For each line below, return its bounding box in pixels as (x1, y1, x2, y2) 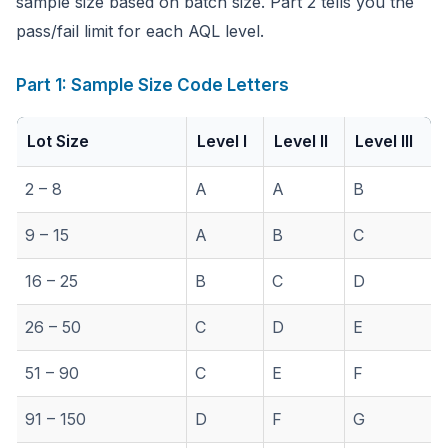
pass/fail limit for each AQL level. (16, 21, 264, 41)
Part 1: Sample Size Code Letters (16, 75, 289, 95)
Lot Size (27, 131, 89, 151)
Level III (355, 131, 413, 151)
